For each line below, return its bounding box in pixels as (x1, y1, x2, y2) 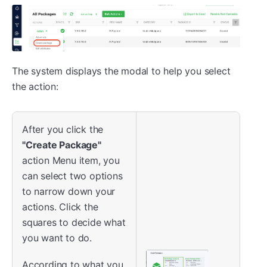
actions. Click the (22, 201, 98, 213)
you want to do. (22, 232, 92, 244)
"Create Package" (22, 139, 101, 151)
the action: (12, 80, 58, 93)
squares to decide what (22, 216, 126, 229)
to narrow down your (22, 185, 116, 198)
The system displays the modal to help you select (12, 65, 231, 77)
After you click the (22, 123, 104, 136)
